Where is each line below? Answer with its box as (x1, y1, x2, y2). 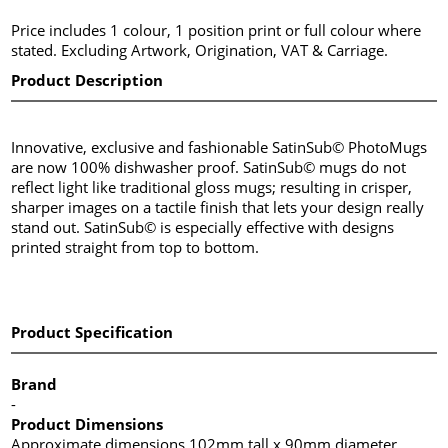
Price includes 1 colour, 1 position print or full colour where (11, 19, 422, 40)
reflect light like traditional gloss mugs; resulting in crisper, (11, 176, 413, 197)
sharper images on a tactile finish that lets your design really (11, 196, 425, 217)
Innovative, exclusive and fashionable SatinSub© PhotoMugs (11, 136, 428, 157)
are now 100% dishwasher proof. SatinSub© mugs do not (11, 156, 407, 177)
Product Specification (11, 321, 174, 342)
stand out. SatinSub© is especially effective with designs (11, 216, 395, 237)
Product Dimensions (11, 413, 164, 434)
